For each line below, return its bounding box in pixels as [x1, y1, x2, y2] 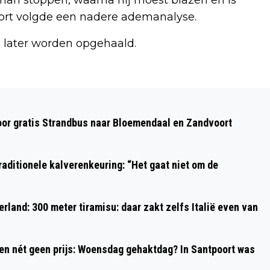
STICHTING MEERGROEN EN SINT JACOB [17, 103, 257, 121]
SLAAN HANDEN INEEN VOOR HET [17, 122, 215, 140]
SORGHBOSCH [17, 142, 100, 159]
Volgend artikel [17, 87, 104, 101]
